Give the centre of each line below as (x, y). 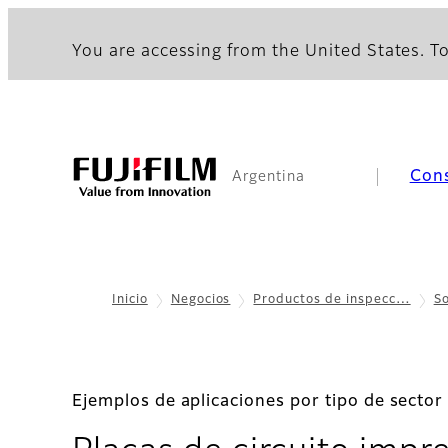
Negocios (200, 300)
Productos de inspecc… (332, 300)
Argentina (268, 177)
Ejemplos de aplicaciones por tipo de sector (258, 402)
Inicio (130, 300)
